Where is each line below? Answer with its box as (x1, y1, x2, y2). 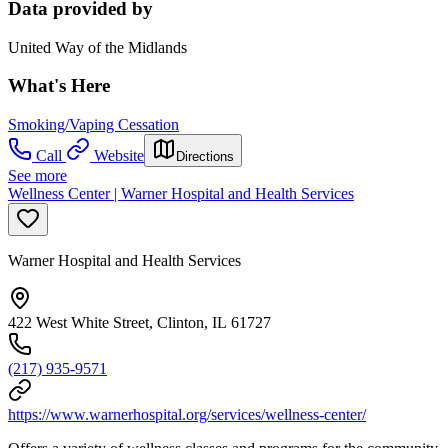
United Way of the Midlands (8, 38, 187, 56)
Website (94, 146, 144, 164)
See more (8, 166, 67, 184)
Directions (176, 148, 234, 164)
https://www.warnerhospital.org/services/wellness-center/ (8, 405, 366, 423)
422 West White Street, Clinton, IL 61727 (8, 313, 271, 331)
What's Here (8, 75, 110, 97)
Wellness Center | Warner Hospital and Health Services (8, 184, 354, 202)
